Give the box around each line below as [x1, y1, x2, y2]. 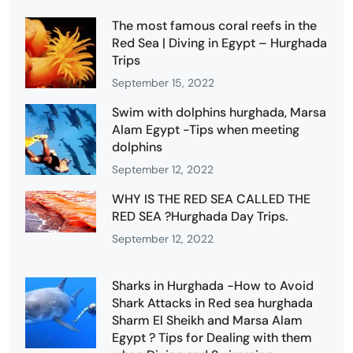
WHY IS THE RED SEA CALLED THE [112, 190, 310, 207]
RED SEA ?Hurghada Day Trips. [112, 207, 288, 225]
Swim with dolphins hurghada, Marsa [112, 103, 326, 121]
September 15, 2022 [112, 75, 214, 90]
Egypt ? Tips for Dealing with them [112, 329, 312, 346]
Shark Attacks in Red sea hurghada [112, 294, 313, 311]
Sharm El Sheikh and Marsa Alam [112, 311, 303, 329]
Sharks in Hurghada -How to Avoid [112, 277, 314, 294]
